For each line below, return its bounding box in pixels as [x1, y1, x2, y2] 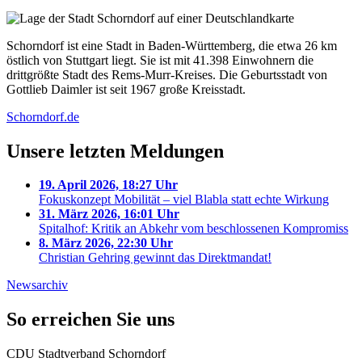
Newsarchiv [6, 278, 68, 293]
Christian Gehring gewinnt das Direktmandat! [39, 250, 271, 265]
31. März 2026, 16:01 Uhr [39, 207, 179, 221]
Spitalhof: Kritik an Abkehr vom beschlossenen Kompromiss [39, 221, 348, 236]
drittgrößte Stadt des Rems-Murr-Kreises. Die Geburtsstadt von [6, 67, 327, 82]
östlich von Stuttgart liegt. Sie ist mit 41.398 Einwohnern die [6, 53, 314, 67]
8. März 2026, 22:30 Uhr [39, 236, 173, 250]
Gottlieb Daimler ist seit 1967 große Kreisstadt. [6, 82, 246, 96]
